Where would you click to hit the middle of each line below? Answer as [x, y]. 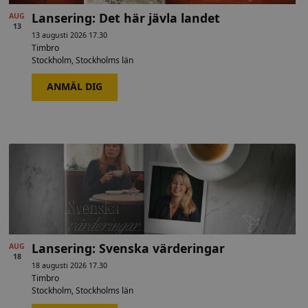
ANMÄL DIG [75, 86]
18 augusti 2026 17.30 [70, 265]
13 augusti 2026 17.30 [70, 35]
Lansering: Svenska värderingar [129, 248]
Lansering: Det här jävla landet [126, 18]
